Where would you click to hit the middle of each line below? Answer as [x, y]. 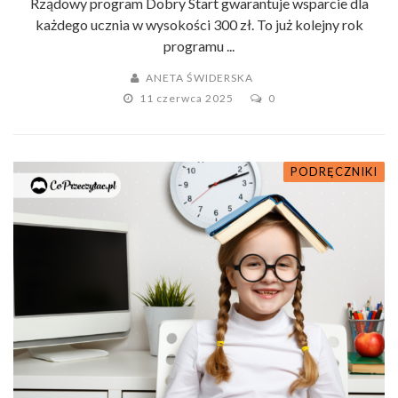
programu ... [199, 46]
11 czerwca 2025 [187, 99]
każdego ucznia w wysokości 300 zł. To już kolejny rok [199, 25]
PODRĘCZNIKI [334, 172]
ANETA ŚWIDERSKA [199, 78]
